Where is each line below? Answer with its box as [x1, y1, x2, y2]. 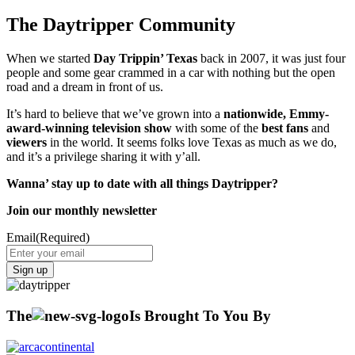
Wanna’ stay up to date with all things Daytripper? [6, 177, 278, 191]
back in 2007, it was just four [197, 52, 345, 66]
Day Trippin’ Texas [94, 52, 197, 66]
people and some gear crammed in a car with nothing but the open [6, 66, 335, 80]
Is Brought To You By [129, 307, 271, 325]
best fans [261, 121, 308, 136]
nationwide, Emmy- [223, 107, 329, 121]
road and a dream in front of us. [6, 80, 163, 94]
